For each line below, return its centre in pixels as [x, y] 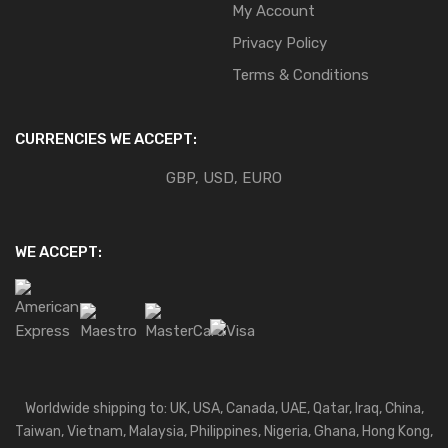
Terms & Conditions [301, 74]
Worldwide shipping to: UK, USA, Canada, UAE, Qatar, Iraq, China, [224, 408]
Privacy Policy [280, 42]
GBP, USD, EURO [224, 177]
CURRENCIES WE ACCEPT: [106, 138]
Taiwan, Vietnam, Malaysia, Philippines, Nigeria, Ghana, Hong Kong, [224, 431]
